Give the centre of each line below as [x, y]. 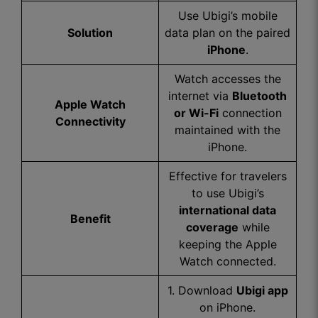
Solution [90, 33]
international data [227, 210]
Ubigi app [262, 290]
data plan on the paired [227, 33]
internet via [200, 96]
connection [250, 113]
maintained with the [227, 130]
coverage [212, 227]
